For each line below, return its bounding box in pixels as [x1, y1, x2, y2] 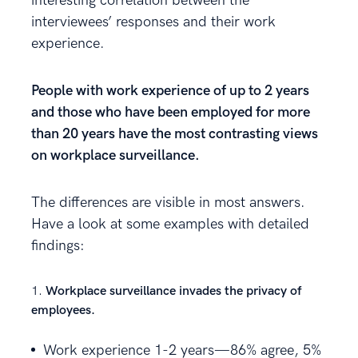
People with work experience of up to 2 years [31, 82, 309, 99]
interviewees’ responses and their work [31, 13, 276, 30]
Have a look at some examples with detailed [31, 215, 309, 233]
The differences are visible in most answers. [31, 193, 305, 211]
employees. [31, 302, 95, 318]
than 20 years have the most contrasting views [31, 125, 318, 142]
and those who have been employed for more [31, 103, 310, 121]
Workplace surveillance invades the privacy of [46, 283, 301, 299]
